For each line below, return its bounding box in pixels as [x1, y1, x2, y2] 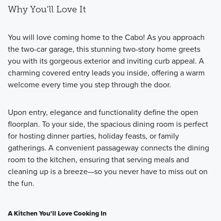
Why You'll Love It [7, 4, 86, 15]
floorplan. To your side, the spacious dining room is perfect [7, 118, 208, 130]
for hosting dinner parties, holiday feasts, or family [7, 130, 179, 142]
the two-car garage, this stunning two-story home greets [7, 43, 200, 55]
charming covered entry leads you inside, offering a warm [7, 67, 205, 78]
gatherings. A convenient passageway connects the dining [7, 142, 209, 153]
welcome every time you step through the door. [7, 78, 173, 90]
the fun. [7, 177, 35, 189]
